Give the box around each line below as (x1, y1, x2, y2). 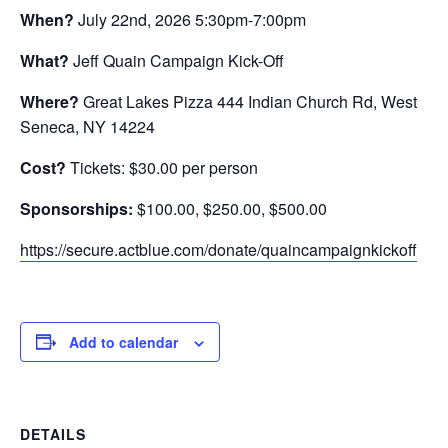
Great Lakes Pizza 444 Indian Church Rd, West (83, 89, 417, 113)
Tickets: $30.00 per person (70, 155, 258, 179)
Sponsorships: (20, 196, 137, 220)
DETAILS (20, 423, 86, 444)
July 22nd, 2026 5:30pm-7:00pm (78, 7, 306, 31)
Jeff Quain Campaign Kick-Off (73, 48, 284, 72)
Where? (20, 89, 83, 113)
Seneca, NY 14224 (20, 114, 155, 138)
